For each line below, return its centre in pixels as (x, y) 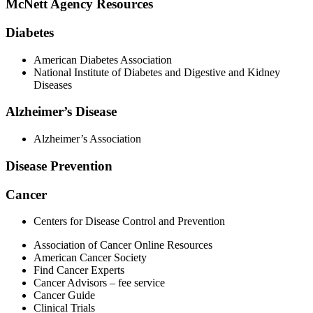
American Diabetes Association (103, 59)
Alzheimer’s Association (87, 139)
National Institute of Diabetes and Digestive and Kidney (157, 72)
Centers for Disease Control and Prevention (129, 221)
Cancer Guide (64, 296)
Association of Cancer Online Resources (123, 245)
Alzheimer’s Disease (61, 112)
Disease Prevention (59, 166)
